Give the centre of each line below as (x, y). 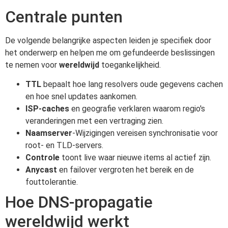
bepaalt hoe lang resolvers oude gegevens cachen (132, 84)
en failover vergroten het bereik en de (125, 170)
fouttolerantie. (52, 182)
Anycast (41, 170)
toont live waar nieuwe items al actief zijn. (135, 158)
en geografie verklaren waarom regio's (137, 109)
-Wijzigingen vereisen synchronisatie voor (145, 133)
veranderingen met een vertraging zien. (94, 121)
